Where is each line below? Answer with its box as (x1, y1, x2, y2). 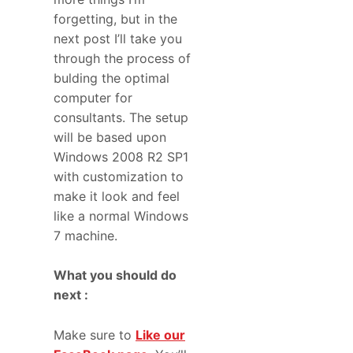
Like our (136, 327, 185, 343)
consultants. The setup (54, 109, 188, 125)
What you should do (54, 267, 176, 284)
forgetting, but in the (54, 10, 177, 27)
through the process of (54, 50, 191, 66)
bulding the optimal (54, 69, 169, 86)
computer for (54, 89, 132, 106)
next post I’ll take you (54, 30, 182, 46)
